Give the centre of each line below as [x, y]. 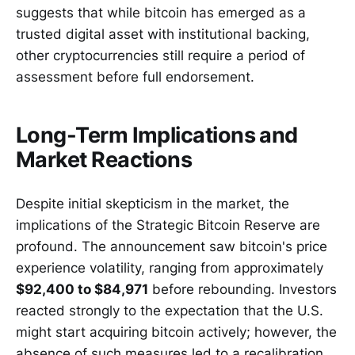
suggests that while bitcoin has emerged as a [161, 13]
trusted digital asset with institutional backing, [163, 34]
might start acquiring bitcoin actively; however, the [176, 332]
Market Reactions [104, 159]
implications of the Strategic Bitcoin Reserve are [168, 225]
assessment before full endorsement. [135, 77]
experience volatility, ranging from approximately [170, 268]
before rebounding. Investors [242, 290]
